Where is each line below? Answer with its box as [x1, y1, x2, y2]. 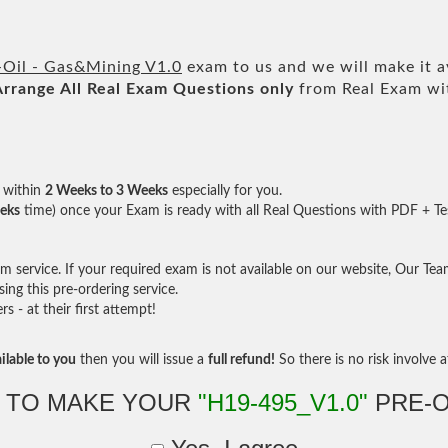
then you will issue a [76, 353, 208, 367]
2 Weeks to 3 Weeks [45, 184, 168, 198]
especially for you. [168, 184, 282, 198]
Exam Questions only [126, 81, 294, 97]
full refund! [208, 353, 275, 367]
